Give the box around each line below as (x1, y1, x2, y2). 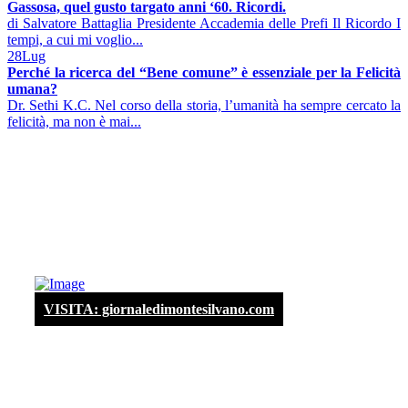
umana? (7, 80, 57, 97)
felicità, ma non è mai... (7, 113, 141, 129)
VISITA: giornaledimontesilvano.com (44, 301, 274, 317)
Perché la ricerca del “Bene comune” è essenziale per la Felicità (7, 64, 401, 80)
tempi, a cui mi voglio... (7, 31, 143, 47)
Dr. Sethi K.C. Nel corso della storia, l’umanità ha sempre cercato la (7, 97, 401, 113)
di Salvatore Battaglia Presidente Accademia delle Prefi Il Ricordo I (7, 15, 401, 31)
